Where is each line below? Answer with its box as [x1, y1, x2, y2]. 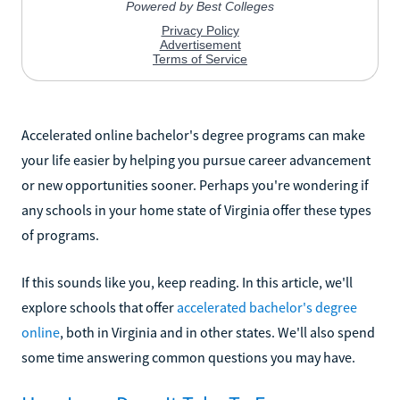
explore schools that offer [21, 297, 177, 316]
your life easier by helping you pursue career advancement [21, 150, 371, 169]
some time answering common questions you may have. [21, 347, 355, 366]
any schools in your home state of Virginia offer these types [21, 200, 371, 219]
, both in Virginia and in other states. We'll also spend [60, 322, 375, 341]
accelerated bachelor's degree [177, 297, 357, 316]
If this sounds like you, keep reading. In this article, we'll [21, 272, 353, 291]
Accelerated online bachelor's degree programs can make [21, 125, 365, 144]
